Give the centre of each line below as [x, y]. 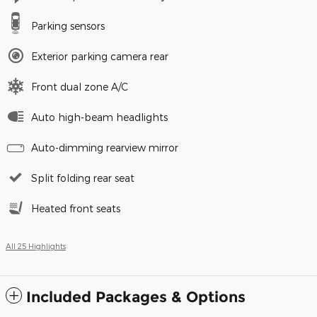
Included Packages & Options [136, 296]
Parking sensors [68, 25]
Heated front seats [76, 208]
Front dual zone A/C [80, 86]
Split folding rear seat [83, 178]
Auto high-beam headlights [99, 117]
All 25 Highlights [36, 246]
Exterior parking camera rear [100, 56]
